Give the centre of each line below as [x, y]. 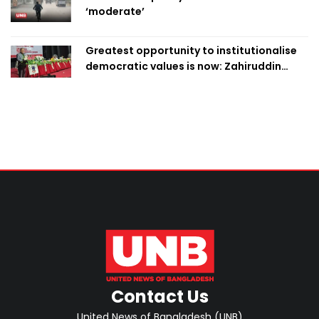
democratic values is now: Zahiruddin [183, 66]
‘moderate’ [115, 11]
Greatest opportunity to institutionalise [191, 50]
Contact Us [159, 296]
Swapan [107, 82]
